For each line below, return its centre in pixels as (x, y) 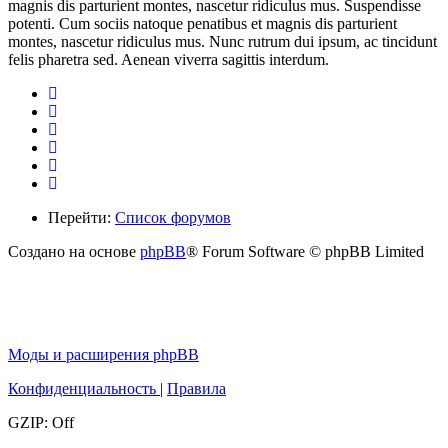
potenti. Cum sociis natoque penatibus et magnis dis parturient (202, 23)
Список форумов (173, 217)
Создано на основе (74, 251)
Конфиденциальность (82, 388)
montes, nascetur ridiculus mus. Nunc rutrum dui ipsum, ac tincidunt (222, 41)
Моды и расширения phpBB (103, 354)
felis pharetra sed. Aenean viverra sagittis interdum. (168, 59)
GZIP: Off (41, 422)
